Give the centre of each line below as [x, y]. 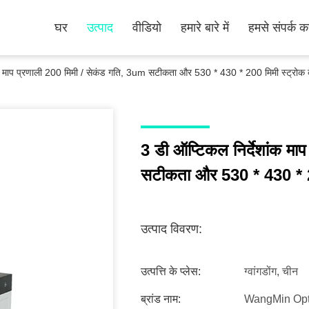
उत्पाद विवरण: [171, 229]
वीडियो [147, 28]
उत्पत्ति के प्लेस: [171, 271]
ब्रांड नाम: [161, 299]
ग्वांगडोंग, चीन [271, 271]
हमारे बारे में [205, 28]
